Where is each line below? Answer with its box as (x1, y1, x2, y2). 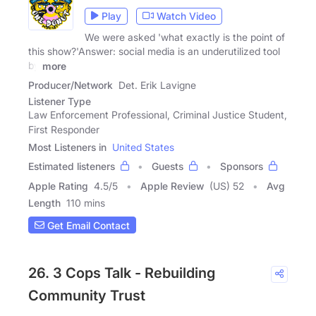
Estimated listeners (28, 160, 115, 173)
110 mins (66, 197, 105, 209)
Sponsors (220, 160, 263, 173)
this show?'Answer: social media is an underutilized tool (28, 44, 280, 57)
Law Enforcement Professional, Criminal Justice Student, (28, 109, 287, 121)
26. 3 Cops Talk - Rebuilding (28, 265, 215, 282)
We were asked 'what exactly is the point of (85, 30, 285, 43)
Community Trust (28, 287, 145, 305)
